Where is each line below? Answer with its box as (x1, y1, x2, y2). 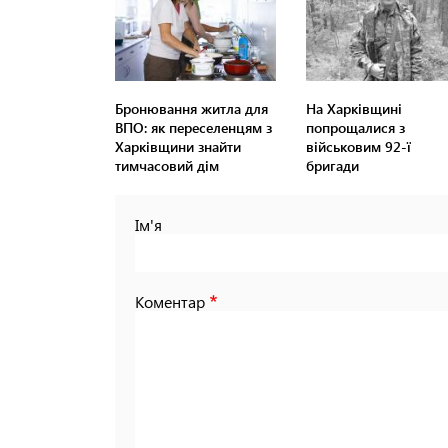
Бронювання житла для (115, 99, 268, 119)
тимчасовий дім (115, 156, 219, 176)
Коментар (135, 291, 205, 313)
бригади (305, 156, 359, 176)
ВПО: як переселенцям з (115, 118, 272, 138)
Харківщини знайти (115, 137, 241, 157)
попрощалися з (305, 118, 405, 138)
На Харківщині (305, 99, 402, 119)
